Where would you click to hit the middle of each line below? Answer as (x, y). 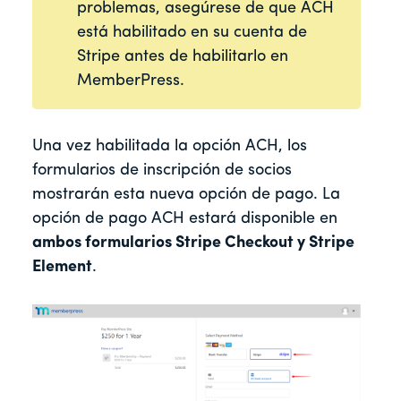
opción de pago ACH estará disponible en (185, 219)
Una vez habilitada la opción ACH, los (170, 147)
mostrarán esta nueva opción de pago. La (186, 195)
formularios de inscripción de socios (162, 171)
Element (62, 268)
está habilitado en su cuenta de (192, 33)
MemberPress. (130, 81)
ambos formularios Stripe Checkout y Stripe (193, 243)
